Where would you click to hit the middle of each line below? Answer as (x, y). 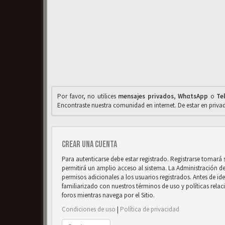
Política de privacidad (150, 209)
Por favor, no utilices (88, 96)
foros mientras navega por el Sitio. (108, 195)
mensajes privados (146, 96)
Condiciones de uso (89, 209)
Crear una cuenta (89, 144)
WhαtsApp (193, 96)
